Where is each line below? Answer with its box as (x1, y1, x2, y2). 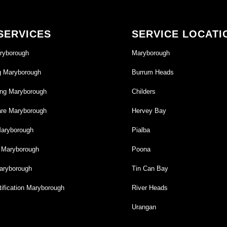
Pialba (132, 126, 150, 134)
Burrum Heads (132, 68, 174, 76)
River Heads (132, 183, 168, 192)
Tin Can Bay (132, 164, 169, 172)
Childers (132, 87, 156, 95)
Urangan (132, 203, 157, 211)
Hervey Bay (132, 106, 167, 115)
